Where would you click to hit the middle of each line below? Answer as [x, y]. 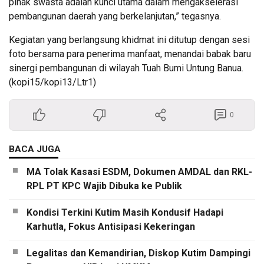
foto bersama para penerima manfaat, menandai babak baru [130, 54]
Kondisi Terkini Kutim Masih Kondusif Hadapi [125, 213]
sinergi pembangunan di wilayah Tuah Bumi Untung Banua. [126, 68]
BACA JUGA [35, 149]
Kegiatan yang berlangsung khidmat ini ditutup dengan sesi [129, 40]
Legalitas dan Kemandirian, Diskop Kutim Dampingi [138, 253]
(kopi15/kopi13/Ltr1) [52, 82]
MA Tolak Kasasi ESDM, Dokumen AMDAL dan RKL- [139, 172]
